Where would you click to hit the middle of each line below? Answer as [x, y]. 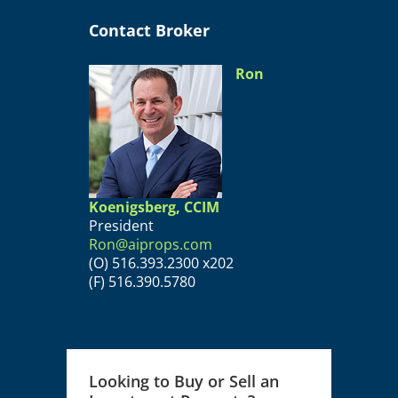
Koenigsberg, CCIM [154, 207]
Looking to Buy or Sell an [184, 381]
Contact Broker [149, 30]
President [121, 225]
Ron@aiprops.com [151, 244]
